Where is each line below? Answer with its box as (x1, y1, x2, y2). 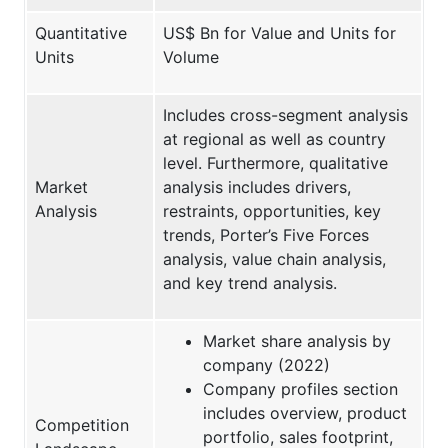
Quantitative (35, 23, 127, 44)
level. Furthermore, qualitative (163, 153, 388, 174)
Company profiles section (203, 379, 398, 400)
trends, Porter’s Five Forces (163, 225, 369, 246)
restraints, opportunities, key (163, 201, 381, 222)
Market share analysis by (203, 331, 391, 352)
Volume (163, 47, 219, 68)
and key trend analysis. (163, 273, 337, 294)
